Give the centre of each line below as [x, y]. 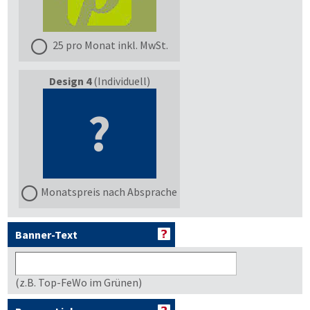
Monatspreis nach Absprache [109, 191]
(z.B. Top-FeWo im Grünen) [79, 282]
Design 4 [70, 81]
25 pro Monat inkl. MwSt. [109, 45]
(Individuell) [120, 81]
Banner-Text [46, 235]
